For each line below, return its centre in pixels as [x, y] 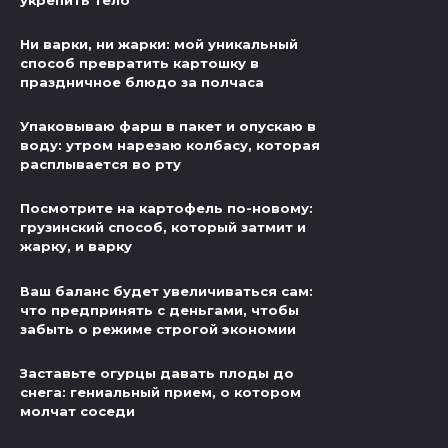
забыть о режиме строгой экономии [158, 328]
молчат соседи [77, 411]
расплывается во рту [100, 164]
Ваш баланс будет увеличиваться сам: [166, 290]
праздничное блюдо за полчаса [142, 82]
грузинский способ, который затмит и [163, 227]
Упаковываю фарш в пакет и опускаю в [168, 126]
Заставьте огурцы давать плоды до [157, 373]
